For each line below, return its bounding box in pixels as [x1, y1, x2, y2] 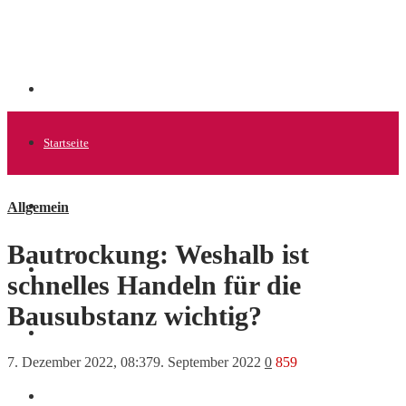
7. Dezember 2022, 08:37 [7, 354, 153, 371]
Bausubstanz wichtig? [7, 301, 262, 332]
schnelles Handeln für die [7, 270, 301, 301]
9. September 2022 [153, 354, 261, 371]
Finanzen [43, 390, 89, 403]
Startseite [43, 136, 89, 150]
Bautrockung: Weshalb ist [7, 239, 309, 270]
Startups [43, 263, 83, 276]
